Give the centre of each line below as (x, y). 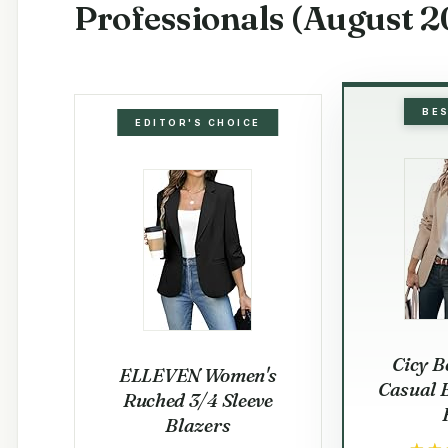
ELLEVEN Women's (198, 374)
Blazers (198, 424)
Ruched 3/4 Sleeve (197, 399)
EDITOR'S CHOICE (198, 122)
